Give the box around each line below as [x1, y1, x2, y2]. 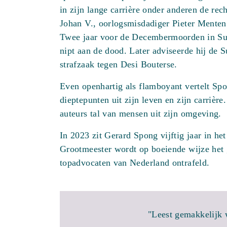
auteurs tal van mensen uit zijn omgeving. [60, 108, 221, 119]
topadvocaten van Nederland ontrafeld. [60, 158, 210, 168]
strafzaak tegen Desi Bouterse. [60, 59, 177, 69]
